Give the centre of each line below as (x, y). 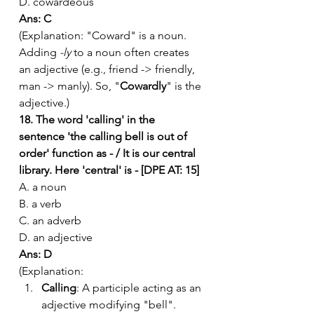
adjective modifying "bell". (109, 304)
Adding (39, 52)
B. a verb (40, 203)
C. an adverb (50, 220)
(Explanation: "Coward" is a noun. (104, 35)
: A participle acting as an (140, 287)
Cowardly (143, 86)
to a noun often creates (131, 52)
